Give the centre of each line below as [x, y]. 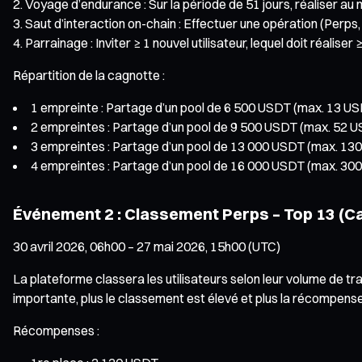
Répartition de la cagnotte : [89, 75]
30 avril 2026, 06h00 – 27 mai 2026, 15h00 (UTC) [147, 246]
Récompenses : [56, 330]
